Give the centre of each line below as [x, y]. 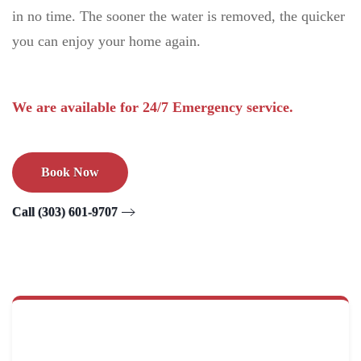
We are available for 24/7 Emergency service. [153, 108]
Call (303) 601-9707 [65, 212]
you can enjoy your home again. [106, 41]
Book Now [70, 172]
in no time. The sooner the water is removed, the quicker [178, 17]
